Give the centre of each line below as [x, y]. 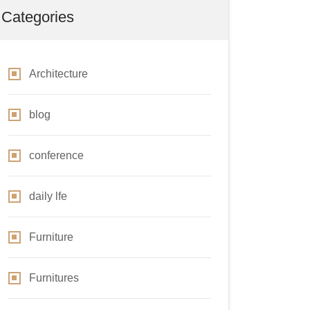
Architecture [58, 74]
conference [56, 155]
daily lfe [48, 196]
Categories [38, 17]
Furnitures [54, 278]
